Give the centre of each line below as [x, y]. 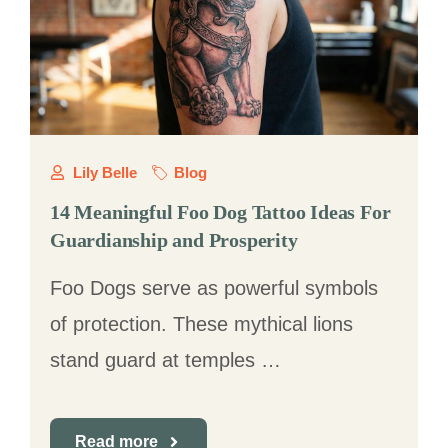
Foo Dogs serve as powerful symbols [214, 288]
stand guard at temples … [165, 360]
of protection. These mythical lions [201, 324]
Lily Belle [104, 172]
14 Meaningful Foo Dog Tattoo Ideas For [220, 212]
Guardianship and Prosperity [174, 240]
